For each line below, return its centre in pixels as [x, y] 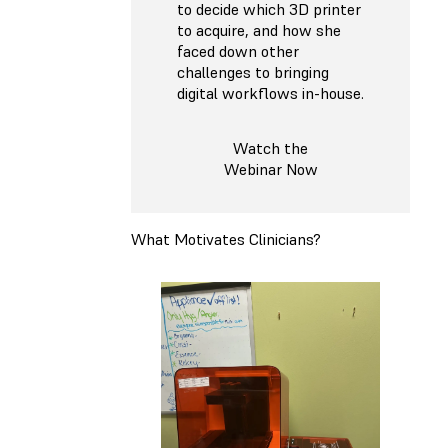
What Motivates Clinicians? [226, 238]
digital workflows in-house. [270, 93]
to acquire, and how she [259, 30]
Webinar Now [270, 169]
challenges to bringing [253, 72]
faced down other [238, 51]
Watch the [270, 148]
